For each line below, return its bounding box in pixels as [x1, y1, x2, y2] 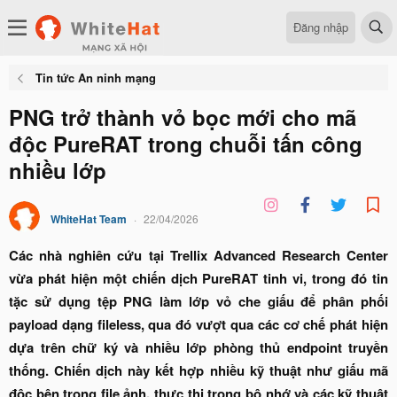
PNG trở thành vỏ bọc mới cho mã [9, 102, 356, 132]
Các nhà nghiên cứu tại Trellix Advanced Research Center [9, 245, 388, 265]
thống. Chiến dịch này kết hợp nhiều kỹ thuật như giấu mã [9, 361, 388, 380]
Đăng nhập [293, 18, 348, 35]
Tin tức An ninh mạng [35, 69, 156, 86]
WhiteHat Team [51, 211, 127, 227]
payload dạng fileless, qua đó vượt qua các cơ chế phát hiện [9, 315, 388, 334]
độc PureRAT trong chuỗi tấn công [9, 128, 362, 159]
